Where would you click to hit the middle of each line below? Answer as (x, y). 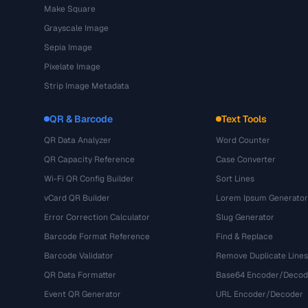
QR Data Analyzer (78, 140)
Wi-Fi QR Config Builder (89, 179)
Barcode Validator (79, 256)
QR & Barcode (81, 119)
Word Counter (243, 140)
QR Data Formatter (80, 275)
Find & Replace (244, 236)
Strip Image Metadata (87, 86)
